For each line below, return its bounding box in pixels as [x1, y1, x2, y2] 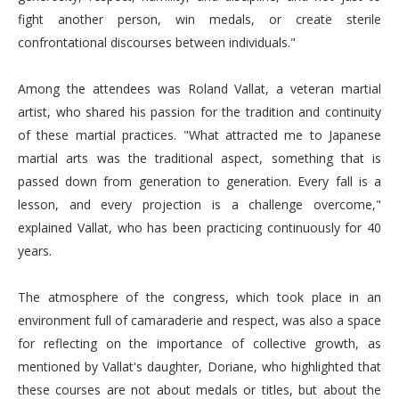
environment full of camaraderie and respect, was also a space [18, 312, 381, 329]
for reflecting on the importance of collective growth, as [18, 335, 381, 352]
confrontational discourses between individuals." [18, 34, 296, 51]
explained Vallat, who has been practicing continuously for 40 [18, 219, 381, 236]
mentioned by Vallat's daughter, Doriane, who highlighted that [18, 358, 381, 375]
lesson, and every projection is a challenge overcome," [18, 196, 381, 213]
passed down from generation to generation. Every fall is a [18, 173, 381, 190]
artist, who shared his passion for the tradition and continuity [18, 103, 381, 120]
